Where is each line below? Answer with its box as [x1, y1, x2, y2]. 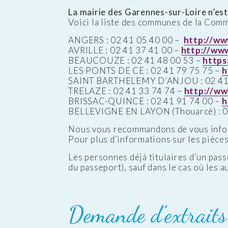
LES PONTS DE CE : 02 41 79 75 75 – [68, 65, 222, 76]
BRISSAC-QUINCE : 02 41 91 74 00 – [68, 95, 222, 106]
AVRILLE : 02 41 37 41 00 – [68, 44, 181, 55]
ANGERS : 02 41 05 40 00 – [68, 34, 184, 45]
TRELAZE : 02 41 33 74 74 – [68, 85, 184, 96]
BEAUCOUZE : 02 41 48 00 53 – [68, 54, 203, 66]
